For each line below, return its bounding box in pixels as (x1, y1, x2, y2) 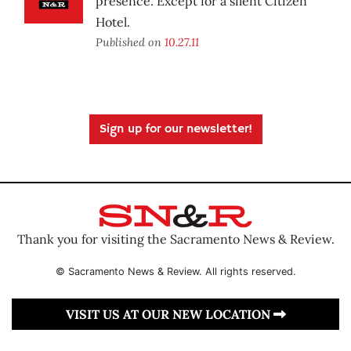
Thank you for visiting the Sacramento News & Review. (16, 230, 335, 247)
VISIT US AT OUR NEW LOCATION (65, 306, 273, 322)
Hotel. (96, 14, 130, 31)
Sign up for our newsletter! (99, 121, 252, 138)
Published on (96, 34, 165, 50)
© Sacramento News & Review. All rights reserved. (55, 265, 296, 277)
